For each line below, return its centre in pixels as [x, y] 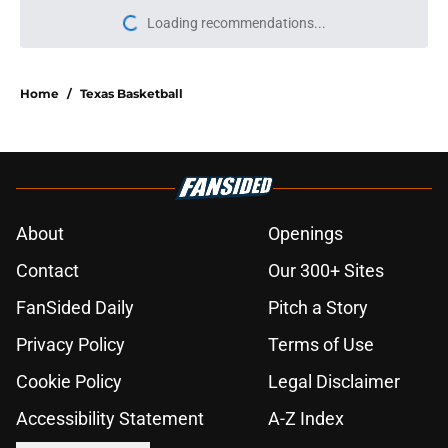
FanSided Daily [75, 308]
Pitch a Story [318, 308]
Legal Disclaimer [334, 382]
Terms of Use [321, 345]
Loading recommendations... [236, 23]
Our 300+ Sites [326, 271]
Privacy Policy [70, 345]
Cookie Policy [69, 382]
